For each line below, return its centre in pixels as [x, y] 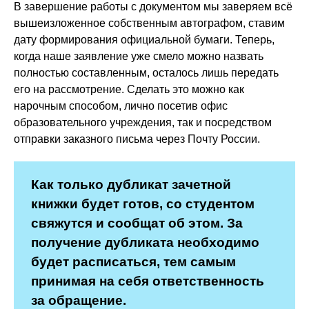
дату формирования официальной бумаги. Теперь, [144, 40]
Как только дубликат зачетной [131, 185]
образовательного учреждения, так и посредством [143, 122]
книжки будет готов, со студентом [143, 204]
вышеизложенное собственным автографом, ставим [149, 23]
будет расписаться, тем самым [133, 262]
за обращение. [79, 300]
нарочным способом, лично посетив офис [121, 106]
